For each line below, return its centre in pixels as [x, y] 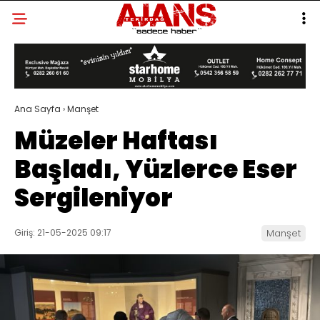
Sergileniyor [94, 198]
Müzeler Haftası [116, 141]
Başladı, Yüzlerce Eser [156, 170]
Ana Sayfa [37, 109]
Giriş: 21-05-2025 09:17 [63, 233]
